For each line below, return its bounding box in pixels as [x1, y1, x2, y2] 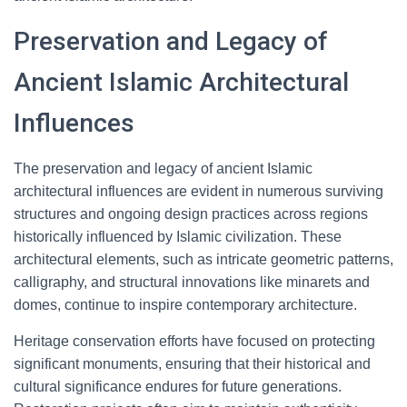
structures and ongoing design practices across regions [14, 206, 368, 222]
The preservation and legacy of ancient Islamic [14, 161, 313, 176]
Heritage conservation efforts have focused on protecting [14, 333, 375, 349]
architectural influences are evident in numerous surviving [14, 184, 383, 199]
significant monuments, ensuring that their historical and [14, 356, 371, 372]
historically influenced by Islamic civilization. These [14, 229, 342, 244]
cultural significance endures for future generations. [14, 379, 342, 394]
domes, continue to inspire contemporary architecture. [14, 297, 357, 313]
